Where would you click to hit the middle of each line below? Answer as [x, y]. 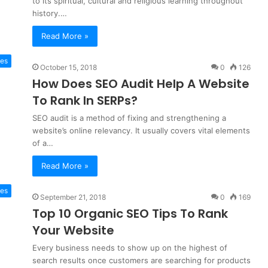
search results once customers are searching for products [141, 260]
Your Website [73, 230]
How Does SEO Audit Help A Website [141, 84]
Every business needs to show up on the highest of [130, 248]
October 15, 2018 [68, 67]
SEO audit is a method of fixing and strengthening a [129, 118]
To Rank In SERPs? [85, 100]
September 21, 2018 [73, 197]
